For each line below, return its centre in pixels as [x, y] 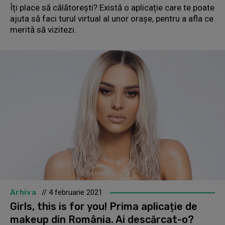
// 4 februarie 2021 [72, 193]
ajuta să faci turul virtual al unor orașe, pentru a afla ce [112, 18]
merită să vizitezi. [44, 29]
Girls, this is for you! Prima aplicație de [104, 207]
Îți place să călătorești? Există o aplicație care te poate [112, 7]
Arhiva [23, 193]
